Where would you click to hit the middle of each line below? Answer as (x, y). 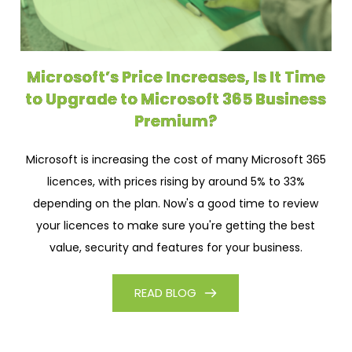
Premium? (176, 121)
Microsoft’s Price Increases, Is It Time (176, 77)
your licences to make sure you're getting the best (176, 225)
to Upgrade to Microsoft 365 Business (176, 99)
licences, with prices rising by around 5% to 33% (176, 181)
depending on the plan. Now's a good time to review (176, 203)
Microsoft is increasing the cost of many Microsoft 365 (176, 159)
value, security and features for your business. (176, 247)
